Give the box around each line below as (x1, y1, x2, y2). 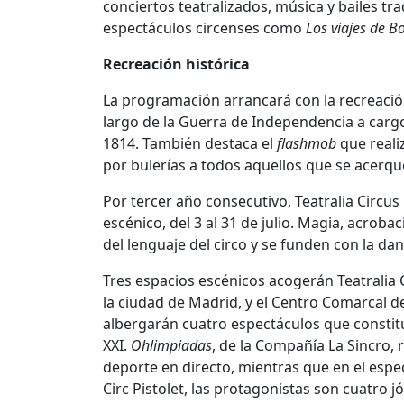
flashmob (277, 133, 336, 154)
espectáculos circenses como (103, 18, 306, 39)
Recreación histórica (103, 54, 253, 75)
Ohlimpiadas (131, 335, 212, 356)
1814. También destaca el (103, 133, 277, 154)
